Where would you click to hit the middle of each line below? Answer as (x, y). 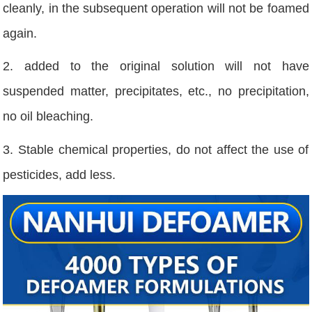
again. (20, 34)
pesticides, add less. (60, 174)
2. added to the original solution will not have (156, 67)
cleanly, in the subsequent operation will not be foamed (156, 9)
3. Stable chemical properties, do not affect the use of (156, 149)
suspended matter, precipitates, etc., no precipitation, (156, 92)
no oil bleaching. (48, 117)
